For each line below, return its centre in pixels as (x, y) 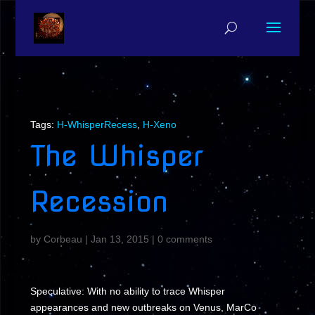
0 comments (185, 239)
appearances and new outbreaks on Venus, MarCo (143, 307)
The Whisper (116, 156)
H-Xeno (159, 124)
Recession (99, 201)
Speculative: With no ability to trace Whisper (127, 291)
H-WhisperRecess (97, 124)
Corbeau (63, 239)
